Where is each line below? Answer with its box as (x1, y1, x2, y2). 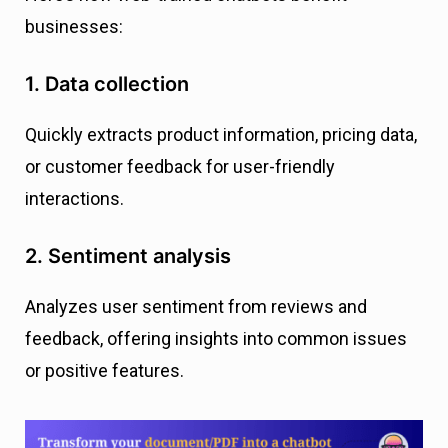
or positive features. (25, 360, 184, 382)
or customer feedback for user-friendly (25, 156, 335, 178)
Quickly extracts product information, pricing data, (25, 124, 417, 146)
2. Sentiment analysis (25, 244, 231, 269)
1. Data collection (25, 72, 189, 97)
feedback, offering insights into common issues (25, 328, 407, 350)
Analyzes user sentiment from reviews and (25, 296, 367, 318)
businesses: (25, 16, 123, 38)
